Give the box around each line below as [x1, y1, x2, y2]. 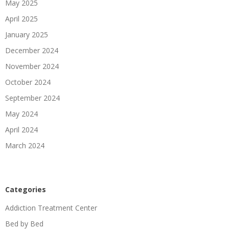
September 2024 [5, 93, 60, 103]
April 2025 [5, 13, 38, 24]
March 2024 [5, 140, 44, 150]
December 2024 [5, 45, 58, 55]
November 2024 [5, 61, 59, 71]
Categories [5, 184, 46, 194]
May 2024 [5, 108, 38, 119]
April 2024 [5, 124, 38, 134]
